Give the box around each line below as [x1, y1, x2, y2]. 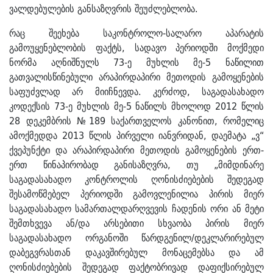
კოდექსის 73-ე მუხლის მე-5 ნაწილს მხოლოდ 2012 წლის [9, 98, 264, 115]
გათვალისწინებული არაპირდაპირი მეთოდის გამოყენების [9, 69, 264, 85]
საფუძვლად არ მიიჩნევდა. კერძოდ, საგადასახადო [9, 83, 264, 100]
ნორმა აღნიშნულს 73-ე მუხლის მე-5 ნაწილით [9, 54, 264, 71]
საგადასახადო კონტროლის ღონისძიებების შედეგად [9, 171, 264, 188]
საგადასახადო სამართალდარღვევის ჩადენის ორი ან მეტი [9, 200, 264, 217]
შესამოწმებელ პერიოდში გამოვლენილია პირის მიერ [9, 186, 264, 202]
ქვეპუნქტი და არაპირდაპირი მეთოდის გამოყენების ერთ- [9, 142, 264, 158]
